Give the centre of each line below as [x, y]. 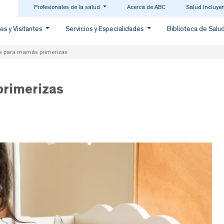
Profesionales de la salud [67, 7]
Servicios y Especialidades [105, 29]
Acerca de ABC [146, 7]
